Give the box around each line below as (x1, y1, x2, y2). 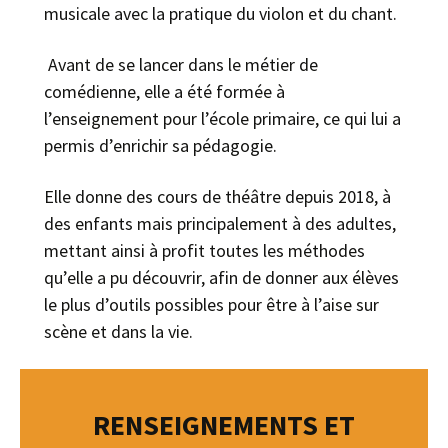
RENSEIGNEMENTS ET (93, 406, 355, 443)
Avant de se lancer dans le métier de (44, 52, 319, 76)
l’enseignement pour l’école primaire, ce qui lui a (44, 106, 402, 130)
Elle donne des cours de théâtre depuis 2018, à (44, 184, 392, 208)
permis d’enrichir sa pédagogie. (44, 133, 278, 157)
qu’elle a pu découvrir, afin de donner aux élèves (44, 265, 400, 289)
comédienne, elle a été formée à (44, 79, 286, 103)
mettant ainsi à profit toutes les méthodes (44, 238, 366, 262)
